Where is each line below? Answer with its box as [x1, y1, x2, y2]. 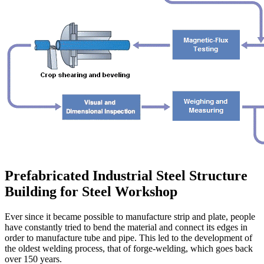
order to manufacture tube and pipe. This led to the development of [5, 233, 252, 243]
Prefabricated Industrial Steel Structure [5, 168, 247, 184]
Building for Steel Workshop [5, 184, 177, 200]
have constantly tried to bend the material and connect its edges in [5, 222, 247, 233]
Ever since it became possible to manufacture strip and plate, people [5, 212, 255, 222]
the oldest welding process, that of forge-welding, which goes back [5, 243, 253, 254]
